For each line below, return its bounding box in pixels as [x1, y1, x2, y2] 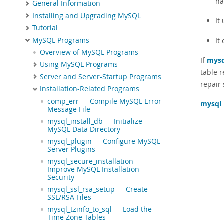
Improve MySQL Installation [47, 164, 139, 174]
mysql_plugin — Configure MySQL [47, 136, 160, 146]
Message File [47, 104, 90, 114]
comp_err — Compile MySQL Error [47, 96, 161, 106]
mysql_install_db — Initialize [47, 116, 142, 126]
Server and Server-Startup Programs [40, 72, 161, 81]
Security [47, 172, 74, 182]
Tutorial [32, 23, 58, 33]
